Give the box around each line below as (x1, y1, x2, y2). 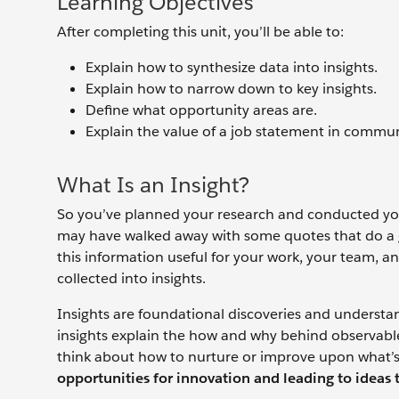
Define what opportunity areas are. (85, 101, 317, 119)
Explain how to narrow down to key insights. (85, 79, 377, 98)
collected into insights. (57, 269, 206, 288)
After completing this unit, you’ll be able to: (57, 22, 344, 41)
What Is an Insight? (57, 171, 249, 199)
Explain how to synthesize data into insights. (85, 58, 378, 77)
